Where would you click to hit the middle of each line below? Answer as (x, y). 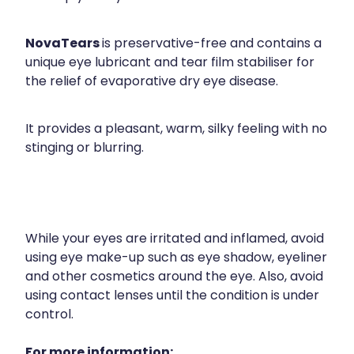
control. (49, 316)
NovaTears (64, 45)
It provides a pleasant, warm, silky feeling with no (176, 130)
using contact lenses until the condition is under (172, 297)
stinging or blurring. (85, 149)
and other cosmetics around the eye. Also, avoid (174, 278)
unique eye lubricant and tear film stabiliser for (170, 64)
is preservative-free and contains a (212, 45)
